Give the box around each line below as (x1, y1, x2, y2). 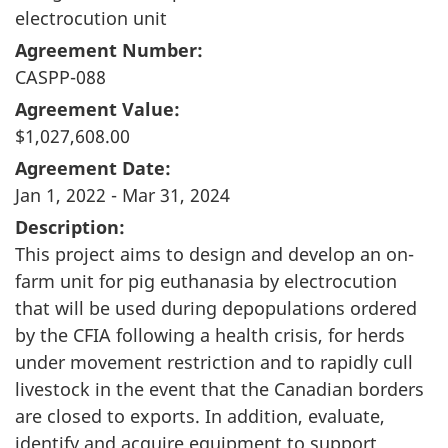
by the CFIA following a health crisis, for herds (15, 322, 405, 347)
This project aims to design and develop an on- (15, 241, 414, 266)
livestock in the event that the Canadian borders (15, 376, 424, 401)
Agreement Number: (15, 37, 203, 62)
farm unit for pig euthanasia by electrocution (15, 268, 397, 293)
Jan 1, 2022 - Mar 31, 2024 (15, 182, 230, 207)
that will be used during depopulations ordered (15, 295, 417, 320)
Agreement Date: (15, 155, 171, 180)
